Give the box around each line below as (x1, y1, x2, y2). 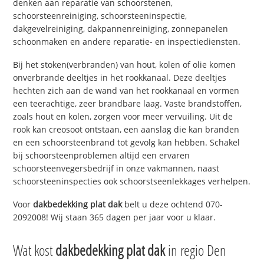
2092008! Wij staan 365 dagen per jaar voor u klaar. (13, 211, 216, 223)
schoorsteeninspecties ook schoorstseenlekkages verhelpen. (13, 176, 251, 187)
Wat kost (13, 239, 56, 260)
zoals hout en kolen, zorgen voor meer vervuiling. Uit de (13, 111, 233, 123)
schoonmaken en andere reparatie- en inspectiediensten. (13, 36, 241, 48)
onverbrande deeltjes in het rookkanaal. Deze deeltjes (13, 72, 227, 84)
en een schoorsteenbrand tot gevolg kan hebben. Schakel (13, 137, 240, 148)
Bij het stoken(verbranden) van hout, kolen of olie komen (13, 59, 236, 71)
